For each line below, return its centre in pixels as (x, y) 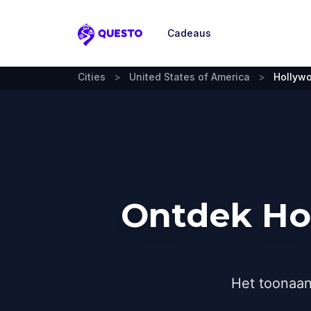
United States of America (190, 77)
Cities (92, 77)
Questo (98, 42)
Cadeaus (189, 33)
